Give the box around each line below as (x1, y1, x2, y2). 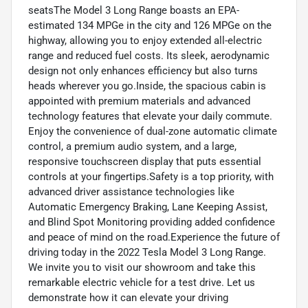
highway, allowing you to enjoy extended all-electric (28, 34, 262, 47)
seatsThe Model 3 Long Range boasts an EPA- (28, 3, 239, 16)
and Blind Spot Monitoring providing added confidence (28, 215, 275, 228)
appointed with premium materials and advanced (28, 94, 250, 107)
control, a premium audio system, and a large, (28, 140, 236, 153)
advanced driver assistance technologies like (28, 185, 234, 198)
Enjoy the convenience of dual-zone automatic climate (28, 124, 277, 137)
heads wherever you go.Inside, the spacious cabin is (28, 79, 266, 92)
